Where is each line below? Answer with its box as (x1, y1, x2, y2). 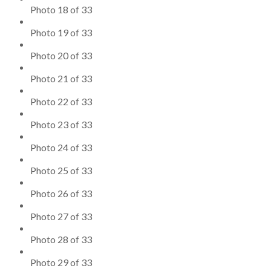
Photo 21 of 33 (30, 72, 92, 84)
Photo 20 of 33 (30, 49, 92, 61)
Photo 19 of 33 (30, 26, 92, 38)
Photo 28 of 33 (30, 233, 92, 245)
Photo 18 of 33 (30, 3, 92, 15)
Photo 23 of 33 (30, 118, 92, 130)
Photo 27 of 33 (30, 210, 92, 222)
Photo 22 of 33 (30, 95, 92, 107)
